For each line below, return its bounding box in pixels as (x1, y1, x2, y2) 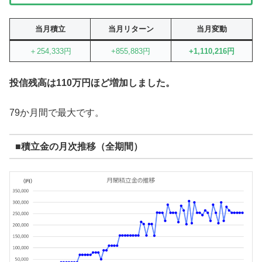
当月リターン (108, 25, 154, 34)
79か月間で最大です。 (9, 107, 104, 118)
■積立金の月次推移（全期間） (15, 141, 143, 151)
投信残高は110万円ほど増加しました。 (9, 78, 175, 88)
